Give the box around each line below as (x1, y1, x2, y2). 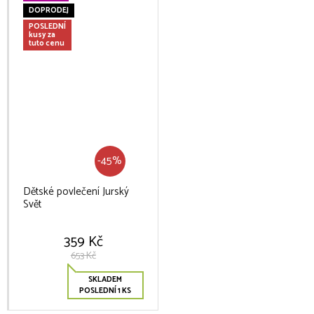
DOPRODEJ (29, 4, 69, 17)
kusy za (29, 29, 55, 41)
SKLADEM (88, 273, 123, 286)
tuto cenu (29, 37, 64, 50)
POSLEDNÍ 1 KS (79, 285, 132, 297)
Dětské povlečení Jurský (23, 183, 129, 200)
